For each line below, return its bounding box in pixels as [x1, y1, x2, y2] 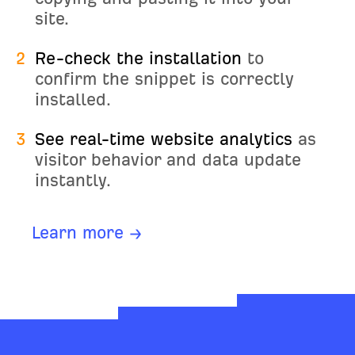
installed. [35, 90, 111, 109]
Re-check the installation [35, 48, 242, 67]
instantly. [35, 170, 111, 189]
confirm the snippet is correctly [35, 69, 294, 88]
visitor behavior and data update [35, 150, 301, 169]
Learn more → [32, 223, 142, 242]
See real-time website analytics [35, 129, 292, 148]
